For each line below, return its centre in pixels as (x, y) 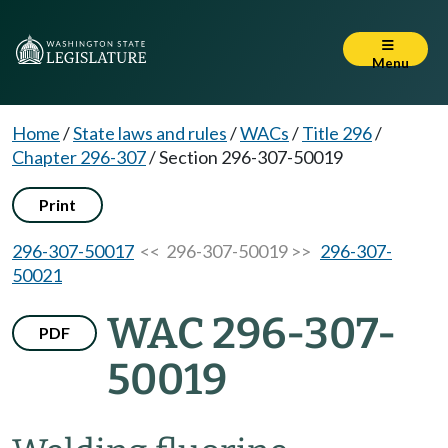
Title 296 (337, 133)
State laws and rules (150, 133)
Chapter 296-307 (79, 157)
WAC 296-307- (251, 333)
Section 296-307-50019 (251, 157)
